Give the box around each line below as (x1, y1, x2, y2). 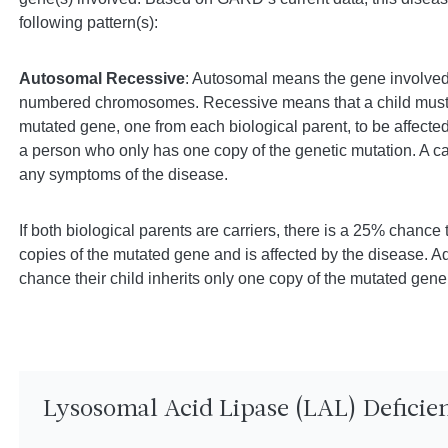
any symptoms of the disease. (18, 166, 228, 183)
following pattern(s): (18, 14, 158, 31)
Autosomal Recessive (18, 70, 185, 87)
